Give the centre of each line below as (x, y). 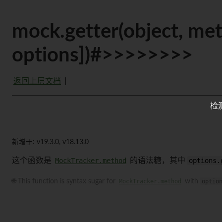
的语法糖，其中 (158, 161)
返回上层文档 (37, 81)
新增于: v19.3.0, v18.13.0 (50, 142)
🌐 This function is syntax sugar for (65, 181)
